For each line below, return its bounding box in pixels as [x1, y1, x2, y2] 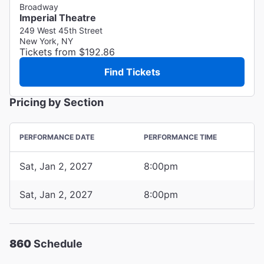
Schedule [31, 237, 82, 250]
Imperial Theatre [19, 11, 96, 24]
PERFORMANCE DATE [19, 132, 94, 141]
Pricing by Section [9, 95, 104, 108]
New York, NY [19, 35, 73, 46]
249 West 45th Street [19, 25, 103, 35]
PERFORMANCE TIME [144, 132, 217, 141]
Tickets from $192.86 [19, 45, 115, 58]
